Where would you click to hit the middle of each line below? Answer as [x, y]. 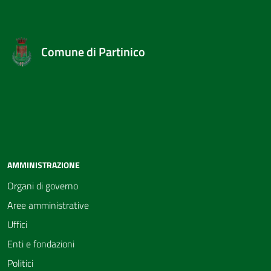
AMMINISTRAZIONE [44, 165]
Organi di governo [43, 186]
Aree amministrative [48, 205]
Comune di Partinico [93, 52]
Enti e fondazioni [41, 244]
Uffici [17, 224]
